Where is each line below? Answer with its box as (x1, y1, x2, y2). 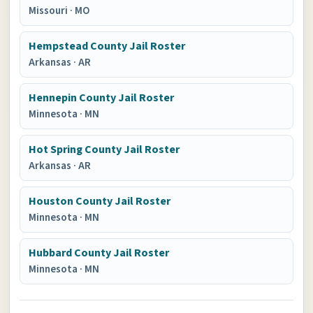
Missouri (29, 3, 71, 18)
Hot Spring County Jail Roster (29, 142, 180, 157)
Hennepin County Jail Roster (29, 90, 175, 105)
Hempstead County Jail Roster (29, 38, 186, 54)
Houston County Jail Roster (29, 194, 171, 209)
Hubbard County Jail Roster (29, 245, 170, 261)
